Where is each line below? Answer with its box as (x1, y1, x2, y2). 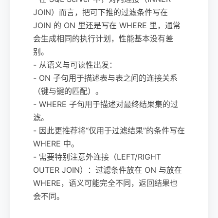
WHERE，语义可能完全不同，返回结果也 (33, 178, 178, 188)
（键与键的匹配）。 (33, 86, 103, 96)
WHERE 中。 (33, 138, 79, 148)
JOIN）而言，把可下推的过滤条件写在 (33, 7, 168, 17)
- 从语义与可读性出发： (33, 59, 117, 70)
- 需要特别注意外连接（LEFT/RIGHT (33, 151, 161, 162)
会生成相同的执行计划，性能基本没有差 (33, 33, 173, 43)
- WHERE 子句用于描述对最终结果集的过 (33, 99, 178, 109)
